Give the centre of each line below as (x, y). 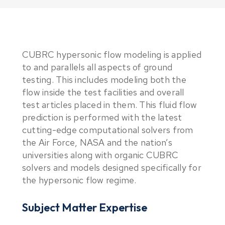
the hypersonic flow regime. (79, 180)
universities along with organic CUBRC (100, 155)
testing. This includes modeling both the (104, 80)
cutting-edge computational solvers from (107, 130)
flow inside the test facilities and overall (103, 92)
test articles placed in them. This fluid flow (109, 105)
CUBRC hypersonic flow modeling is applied (112, 54)
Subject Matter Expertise (84, 207)
